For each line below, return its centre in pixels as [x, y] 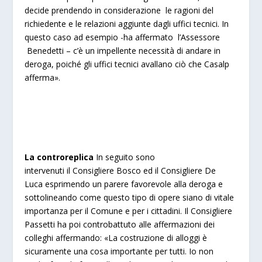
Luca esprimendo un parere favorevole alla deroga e [124, 184]
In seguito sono [125, 157]
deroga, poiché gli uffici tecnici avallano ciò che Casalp [127, 64]
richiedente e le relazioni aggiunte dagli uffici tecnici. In [127, 23]
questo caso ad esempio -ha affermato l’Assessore [123, 37]
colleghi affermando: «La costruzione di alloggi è [116, 238]
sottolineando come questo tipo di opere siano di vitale [130, 198]
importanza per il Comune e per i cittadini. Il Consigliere [129, 211]
